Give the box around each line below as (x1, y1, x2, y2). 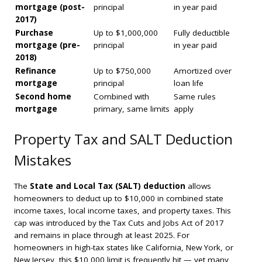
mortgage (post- (15, 1, 85, 12)
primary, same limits (94, 103, 170, 114)
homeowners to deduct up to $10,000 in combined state (14, 193, 223, 204)
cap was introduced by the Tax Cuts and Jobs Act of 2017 (14, 218, 224, 229)
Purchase (15, 27, 53, 38)
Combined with (94, 91, 149, 102)
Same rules (174, 91, 216, 102)
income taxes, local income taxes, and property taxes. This (14, 205, 231, 216)
